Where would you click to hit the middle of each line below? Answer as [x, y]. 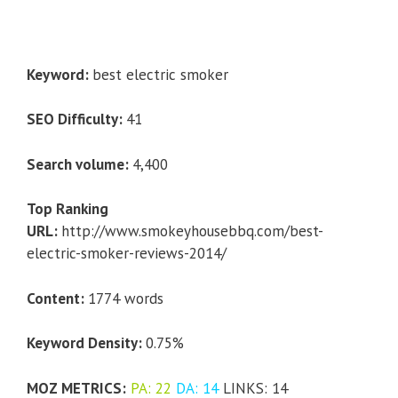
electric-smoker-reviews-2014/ [127, 254]
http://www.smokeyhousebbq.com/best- [192, 231]
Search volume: [80, 164]
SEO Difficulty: [76, 119]
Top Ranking [68, 209]
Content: [57, 298]
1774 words [126, 298]
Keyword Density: [86, 343]
